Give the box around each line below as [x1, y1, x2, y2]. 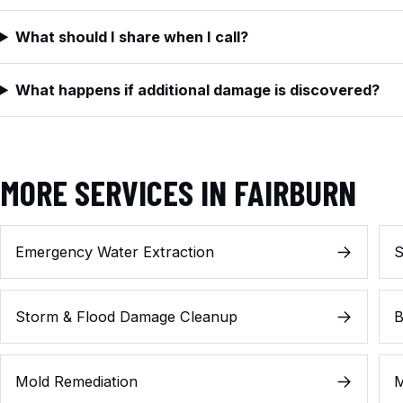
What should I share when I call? [15, 27, 249, 46]
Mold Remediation [15, 372, 138, 391]
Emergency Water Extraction [15, 243, 214, 262]
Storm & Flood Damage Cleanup [15, 308, 237, 327]
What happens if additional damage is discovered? [15, 80, 381, 99]
